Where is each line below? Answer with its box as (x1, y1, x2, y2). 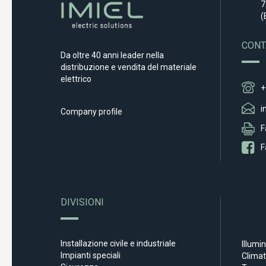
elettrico (61, 74, 91, 84)
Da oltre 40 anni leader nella (61, 50, 164, 61)
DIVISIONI (61, 197, 104, 208)
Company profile (61, 107, 122, 117)
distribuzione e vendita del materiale (61, 62, 197, 72)
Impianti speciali (61, 251, 121, 261)
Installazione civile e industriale (61, 239, 176, 249)
